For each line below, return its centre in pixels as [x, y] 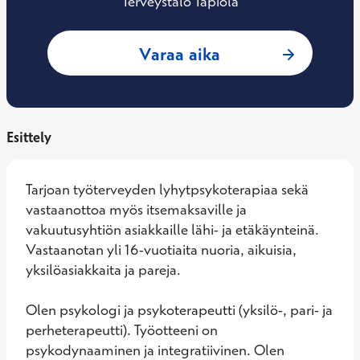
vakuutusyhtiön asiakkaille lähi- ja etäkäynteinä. [172, 229]
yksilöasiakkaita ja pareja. [103, 270]
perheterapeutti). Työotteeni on [122, 330]
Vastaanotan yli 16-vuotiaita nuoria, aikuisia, [161, 250]
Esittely [29, 137]
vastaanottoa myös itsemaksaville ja [136, 209]
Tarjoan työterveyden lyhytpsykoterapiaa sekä [167, 189]
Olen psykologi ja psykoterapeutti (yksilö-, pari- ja [179, 310]
